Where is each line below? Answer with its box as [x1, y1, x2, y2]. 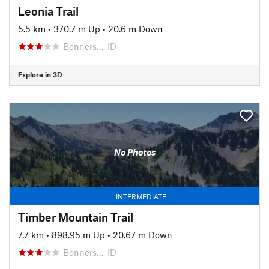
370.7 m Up [53, 23, 100, 34]
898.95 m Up [52, 229, 105, 240]
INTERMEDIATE [116, 192, 166, 201]
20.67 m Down [113, 229, 172, 240]
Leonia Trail [18, 4, 79, 18]
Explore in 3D [18, 70, 62, 79]
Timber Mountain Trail [18, 210, 133, 224]
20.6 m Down [108, 23, 163, 34]
